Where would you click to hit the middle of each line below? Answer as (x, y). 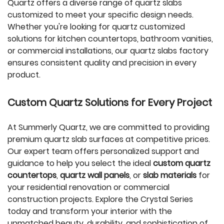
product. (24, 75)
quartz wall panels (95, 175)
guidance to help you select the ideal (80, 163)
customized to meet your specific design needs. (100, 15)
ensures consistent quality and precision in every (102, 63)
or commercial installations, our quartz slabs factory (108, 51)
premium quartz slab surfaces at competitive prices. (109, 139)
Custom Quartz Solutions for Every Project (110, 102)
